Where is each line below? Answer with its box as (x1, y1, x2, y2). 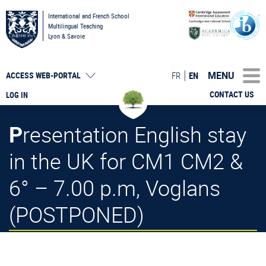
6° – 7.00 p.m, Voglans (9, 173, 220, 202)
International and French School (48, 11, 129, 20)
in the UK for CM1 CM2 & (9, 146, 243, 175)
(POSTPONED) (9, 199, 144, 229)
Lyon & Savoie (48, 31, 85, 40)
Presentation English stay (9, 119, 23, 148)
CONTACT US (210, 89, 254, 100)
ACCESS (6, 70, 36, 81)
